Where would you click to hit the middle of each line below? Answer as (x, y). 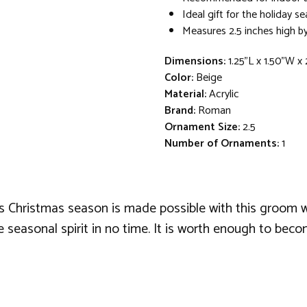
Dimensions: (195, 61)
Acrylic (224, 94)
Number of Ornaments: (222, 143)
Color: (179, 77)
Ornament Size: (202, 127)
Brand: (180, 110)
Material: (185, 94)
